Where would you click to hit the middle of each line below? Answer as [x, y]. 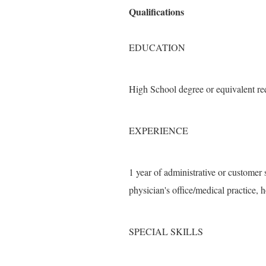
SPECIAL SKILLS [166, 231]
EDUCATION [157, 47]
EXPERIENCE [159, 130]
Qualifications [156, 12]
